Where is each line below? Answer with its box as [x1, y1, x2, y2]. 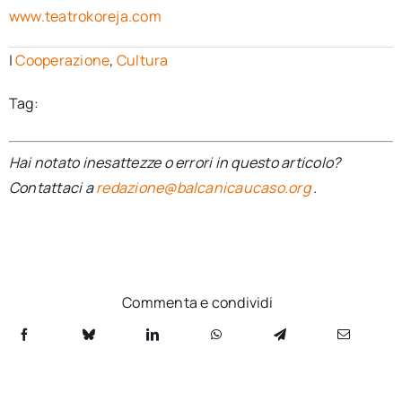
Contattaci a [8, 178, 97, 197]
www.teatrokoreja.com [8, 6, 165, 26]
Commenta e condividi [122, 293, 273, 312]
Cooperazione [15, 50, 110, 70]
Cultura [116, 50, 169, 70]
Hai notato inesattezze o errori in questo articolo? [8, 153, 341, 172]
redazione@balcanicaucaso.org [96, 178, 310, 197]
